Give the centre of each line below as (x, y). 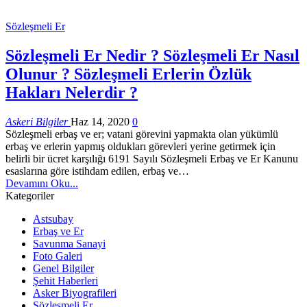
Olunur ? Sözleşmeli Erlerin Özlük (128, 74)
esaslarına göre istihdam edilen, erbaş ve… (97, 171)
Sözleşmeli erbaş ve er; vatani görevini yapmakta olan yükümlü (142, 134)
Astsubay (53, 219)
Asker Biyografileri (75, 293)
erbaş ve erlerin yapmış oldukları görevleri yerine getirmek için (140, 146)
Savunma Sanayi (69, 243)
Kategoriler (30, 195)
